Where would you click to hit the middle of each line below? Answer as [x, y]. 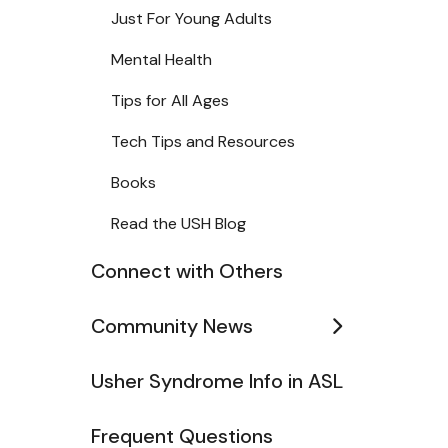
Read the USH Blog [178, 223]
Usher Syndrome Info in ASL [217, 381]
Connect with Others [187, 271]
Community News [172, 326]
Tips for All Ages [170, 100]
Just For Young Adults [191, 18]
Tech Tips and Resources [203, 141]
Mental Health [161, 59]
